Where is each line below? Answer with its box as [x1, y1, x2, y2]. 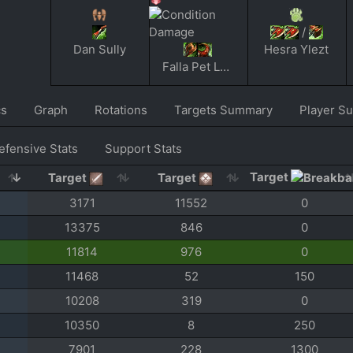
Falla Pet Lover [220, 58, 229, 74]
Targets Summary [174, 102, 273, 117]
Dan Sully [72, 41, 126, 57]
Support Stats [105, 140, 182, 156]
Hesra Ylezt [264, 41, 329, 57]
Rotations [95, 102, 147, 117]
